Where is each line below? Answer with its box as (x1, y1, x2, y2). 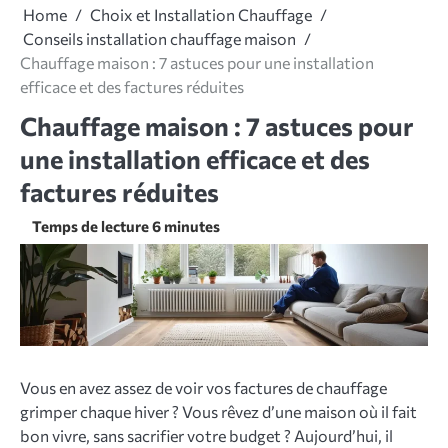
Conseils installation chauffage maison (23, 29, 296, 48)
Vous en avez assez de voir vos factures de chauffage (20, 378, 387, 397)
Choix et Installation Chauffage (90, 5, 312, 24)
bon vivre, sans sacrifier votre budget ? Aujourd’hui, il (20, 426, 393, 445)
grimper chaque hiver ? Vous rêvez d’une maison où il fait (20, 402, 417, 421)
